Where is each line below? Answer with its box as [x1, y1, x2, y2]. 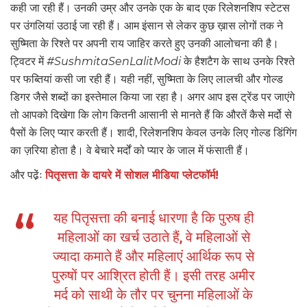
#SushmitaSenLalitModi [47, 55, 181, 69]
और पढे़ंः [10, 169, 45, 182]
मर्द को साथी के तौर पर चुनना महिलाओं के [54, 286, 253, 304]
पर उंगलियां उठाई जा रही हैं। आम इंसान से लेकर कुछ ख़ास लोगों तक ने [10, 19, 283, 33]
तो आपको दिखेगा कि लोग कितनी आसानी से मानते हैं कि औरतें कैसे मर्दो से [10, 108, 292, 122]
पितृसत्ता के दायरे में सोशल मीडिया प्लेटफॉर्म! [45, 169, 219, 182]
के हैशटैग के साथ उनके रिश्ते [181, 55, 295, 69]
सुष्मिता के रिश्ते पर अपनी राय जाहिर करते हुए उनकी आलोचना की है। [10, 37, 279, 51]
